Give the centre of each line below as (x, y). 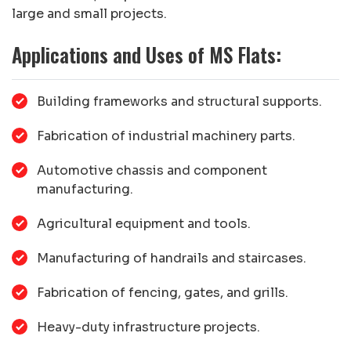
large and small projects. (89, 13)
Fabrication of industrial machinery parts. (166, 136)
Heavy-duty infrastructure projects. (148, 327)
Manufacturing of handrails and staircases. (172, 258)
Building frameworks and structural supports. (179, 101)
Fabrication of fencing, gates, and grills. (163, 292)
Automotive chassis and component (152, 170)
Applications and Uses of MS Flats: (147, 54)
